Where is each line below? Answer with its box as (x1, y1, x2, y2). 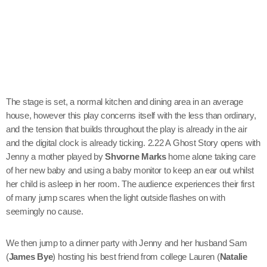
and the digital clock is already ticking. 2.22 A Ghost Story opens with (6, 138, 260, 148)
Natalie (219, 252, 247, 262)
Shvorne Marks (105, 151, 166, 162)
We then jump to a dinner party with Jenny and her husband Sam (6, 238, 247, 249)
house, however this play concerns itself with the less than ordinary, (6, 110, 256, 121)
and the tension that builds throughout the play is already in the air (6, 124, 247, 135)
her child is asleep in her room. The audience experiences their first (6, 179, 254, 190)
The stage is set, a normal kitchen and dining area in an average (6, 97, 243, 107)
